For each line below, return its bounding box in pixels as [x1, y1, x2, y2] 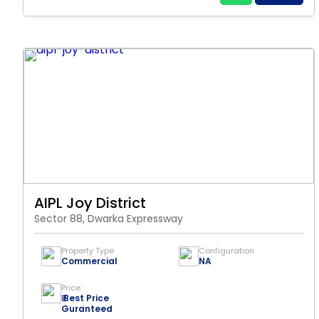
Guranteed [61, 303, 113, 315]
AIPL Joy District [34, 193, 146, 213]
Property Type [61, 245, 114, 256]
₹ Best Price [61, 292, 109, 304]
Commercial [61, 255, 117, 267]
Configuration [199, 245, 254, 256]
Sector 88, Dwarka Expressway [34, 211, 183, 226]
